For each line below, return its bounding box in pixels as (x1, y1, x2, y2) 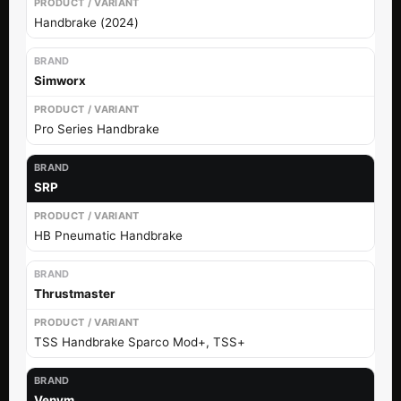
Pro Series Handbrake (34, 121, 159, 136)
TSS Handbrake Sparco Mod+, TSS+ (34, 334, 245, 349)
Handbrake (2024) (34, 14, 139, 30)
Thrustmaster (34, 286, 115, 301)
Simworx (34, 73, 86, 88)
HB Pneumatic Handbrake (34, 227, 183, 243)
